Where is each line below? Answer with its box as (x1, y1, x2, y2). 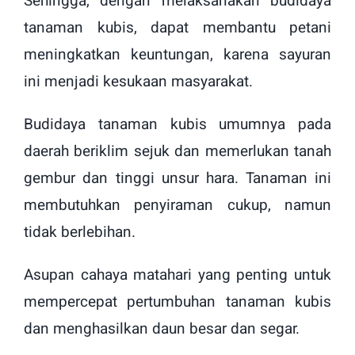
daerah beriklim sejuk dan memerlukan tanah (24, 140, 331, 163)
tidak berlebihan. (24, 221, 136, 244)
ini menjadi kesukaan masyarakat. (24, 71, 253, 94)
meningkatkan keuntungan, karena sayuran (24, 44, 331, 67)
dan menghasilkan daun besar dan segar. (24, 318, 300, 341)
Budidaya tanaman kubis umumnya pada (24, 113, 331, 136)
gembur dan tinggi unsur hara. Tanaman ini (24, 167, 331, 190)
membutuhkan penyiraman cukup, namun (24, 194, 331, 217)
